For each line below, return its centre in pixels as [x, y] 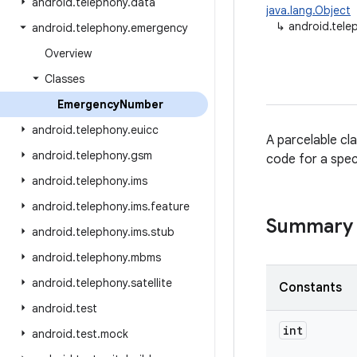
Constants [310, 288]
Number [141, 104]
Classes [65, 79]
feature [170, 206]
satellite [151, 283]
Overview [68, 53]
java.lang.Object [308, 10]
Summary [310, 226]
